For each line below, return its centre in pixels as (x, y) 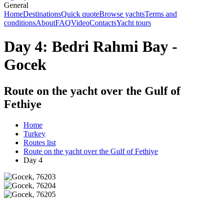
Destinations (42, 14)
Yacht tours (134, 23)
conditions (20, 23)
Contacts (103, 23)
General (16, 5)
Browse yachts (122, 14)
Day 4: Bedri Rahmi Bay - (91, 47)
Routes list (40, 142)
